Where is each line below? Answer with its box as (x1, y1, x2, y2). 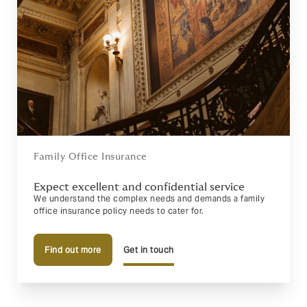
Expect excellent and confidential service (34, 182, 245, 193)
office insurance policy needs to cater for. (34, 206, 204, 216)
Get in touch (123, 245, 174, 255)
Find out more (45, 245, 101, 255)
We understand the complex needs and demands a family (34, 193, 265, 204)
